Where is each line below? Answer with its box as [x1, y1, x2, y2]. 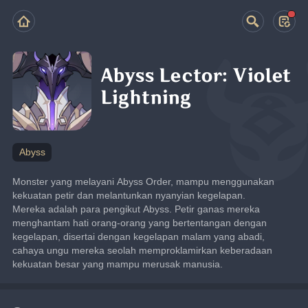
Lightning [101, 87, 191, 109]
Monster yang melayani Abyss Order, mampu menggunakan [12, 175, 275, 187]
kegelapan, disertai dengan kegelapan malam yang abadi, [12, 230, 265, 242]
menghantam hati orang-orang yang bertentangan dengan [12, 217, 267, 228]
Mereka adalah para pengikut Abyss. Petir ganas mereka [12, 203, 261, 214]
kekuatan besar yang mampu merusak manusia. [12, 258, 223, 269]
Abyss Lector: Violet [101, 65, 291, 87]
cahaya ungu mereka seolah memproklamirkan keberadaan [12, 244, 273, 256]
